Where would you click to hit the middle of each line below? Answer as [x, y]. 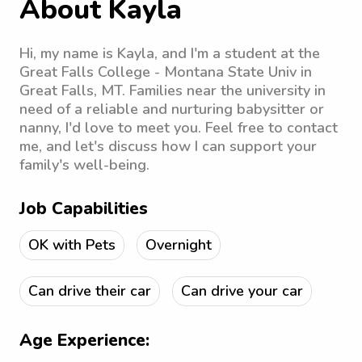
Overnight [179, 245]
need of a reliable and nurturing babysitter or [172, 109]
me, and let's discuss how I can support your [168, 146]
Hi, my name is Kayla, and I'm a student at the [170, 53]
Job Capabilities [84, 208]
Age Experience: [84, 340]
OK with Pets [72, 245]
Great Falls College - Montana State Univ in [166, 72]
